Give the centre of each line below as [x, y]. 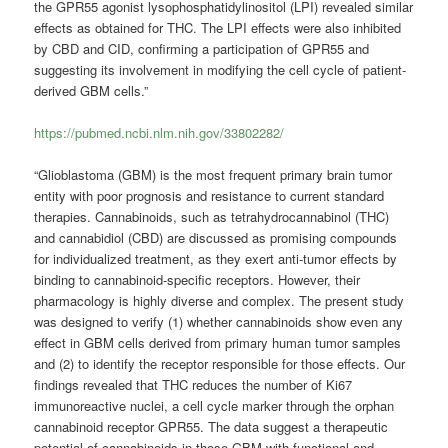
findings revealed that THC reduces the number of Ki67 [193, 385]
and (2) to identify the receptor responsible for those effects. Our [220, 364]
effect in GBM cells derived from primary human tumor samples [218, 343]
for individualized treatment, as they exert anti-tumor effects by [216, 259]
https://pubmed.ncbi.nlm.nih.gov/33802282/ [159, 133]
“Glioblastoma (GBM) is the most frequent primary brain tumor [213, 175]
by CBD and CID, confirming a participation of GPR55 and [202, 48]
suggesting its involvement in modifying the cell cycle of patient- [220, 69]
